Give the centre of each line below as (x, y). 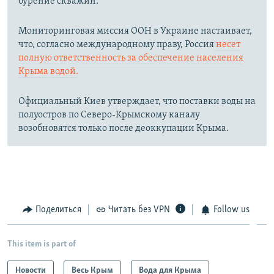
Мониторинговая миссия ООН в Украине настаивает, (135, 31)
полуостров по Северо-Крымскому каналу (109, 115)
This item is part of (42, 244)
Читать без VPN (139, 210)
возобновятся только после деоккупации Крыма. (124, 129)
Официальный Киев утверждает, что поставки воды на (137, 102)
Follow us (231, 210)
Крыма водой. (48, 72)
